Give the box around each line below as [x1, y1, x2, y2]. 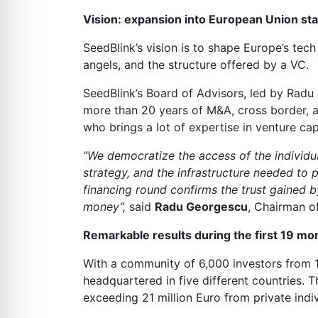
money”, [83, 199, 126, 214]
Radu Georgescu [155, 199, 248, 214]
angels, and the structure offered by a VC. [83, 57, 309, 72]
